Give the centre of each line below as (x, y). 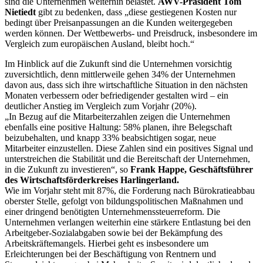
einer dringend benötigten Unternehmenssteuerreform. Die (112, 211)
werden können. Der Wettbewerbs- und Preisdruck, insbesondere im (131, 33)
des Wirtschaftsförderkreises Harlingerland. (92, 180)
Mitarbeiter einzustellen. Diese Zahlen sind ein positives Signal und (129, 148)
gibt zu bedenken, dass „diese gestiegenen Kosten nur (136, 12)
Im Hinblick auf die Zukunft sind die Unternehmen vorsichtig (118, 63)
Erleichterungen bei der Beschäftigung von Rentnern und (110, 254)
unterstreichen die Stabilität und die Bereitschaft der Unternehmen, (127, 159)
